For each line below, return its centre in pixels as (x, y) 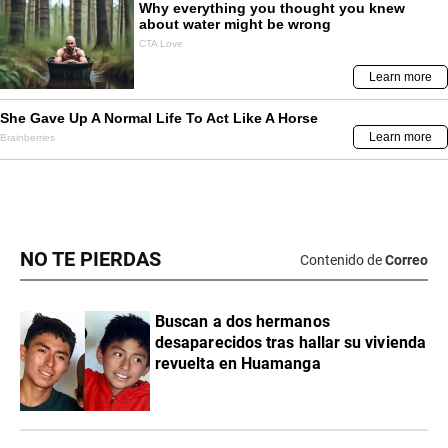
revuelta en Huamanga (238, 364)
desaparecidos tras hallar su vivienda (290, 343)
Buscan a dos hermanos (242, 322)
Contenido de (341, 259)
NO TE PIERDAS (90, 260)
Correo (406, 259)
